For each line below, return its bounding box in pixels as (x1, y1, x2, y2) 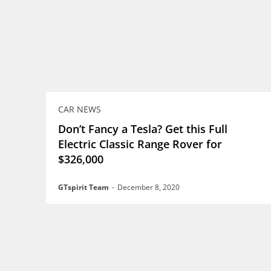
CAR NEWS (58, 103, 101, 116)
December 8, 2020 (117, 182, 180, 193)
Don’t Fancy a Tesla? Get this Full (58, 122, 227, 137)
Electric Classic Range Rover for (58, 137, 222, 152)
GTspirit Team (58, 182, 109, 193)
